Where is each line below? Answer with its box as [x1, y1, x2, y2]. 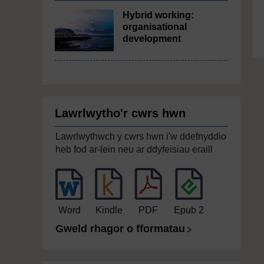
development [123, 34, 181, 44]
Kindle [95, 205, 123, 215]
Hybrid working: [123, 10, 194, 20]
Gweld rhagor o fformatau [55, 223, 185, 235]
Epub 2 [174, 205, 204, 215]
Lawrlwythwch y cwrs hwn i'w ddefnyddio [55, 131, 226, 141]
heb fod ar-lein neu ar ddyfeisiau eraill [55, 144, 213, 154]
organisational [123, 22, 187, 32]
